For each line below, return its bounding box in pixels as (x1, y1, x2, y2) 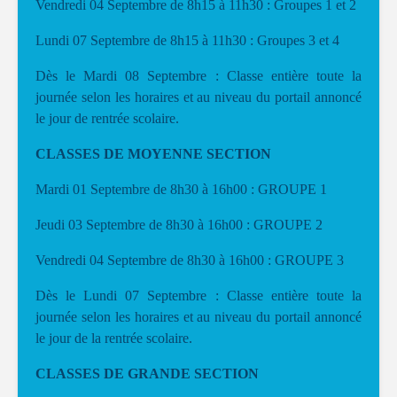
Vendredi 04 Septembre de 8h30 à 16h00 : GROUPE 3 (35, 253, 344, 268)
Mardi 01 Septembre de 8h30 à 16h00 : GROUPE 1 (35, 182, 327, 197)
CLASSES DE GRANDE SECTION (35, 366, 259, 381)
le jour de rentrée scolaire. (35, 111, 179, 126)
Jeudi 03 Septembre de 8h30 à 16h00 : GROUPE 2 (35, 217, 323, 232)
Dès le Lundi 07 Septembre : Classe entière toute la (35, 288, 362, 303)
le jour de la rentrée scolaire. (35, 331, 192, 346)
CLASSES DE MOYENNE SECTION (35, 146, 271, 161)
